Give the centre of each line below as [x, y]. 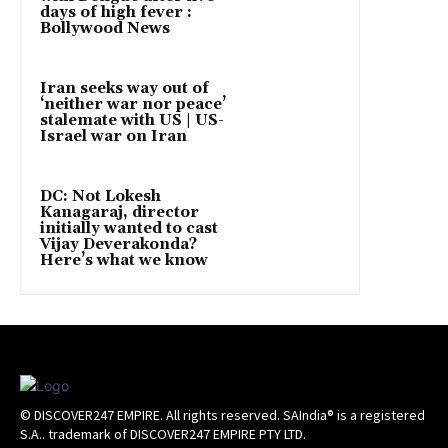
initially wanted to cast [129, 229]
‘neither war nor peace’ [133, 105]
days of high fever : [116, 13]
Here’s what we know [124, 261]
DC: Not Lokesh [100, 197]
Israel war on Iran [113, 137]
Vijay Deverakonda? [118, 245]
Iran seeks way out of [124, 89]
